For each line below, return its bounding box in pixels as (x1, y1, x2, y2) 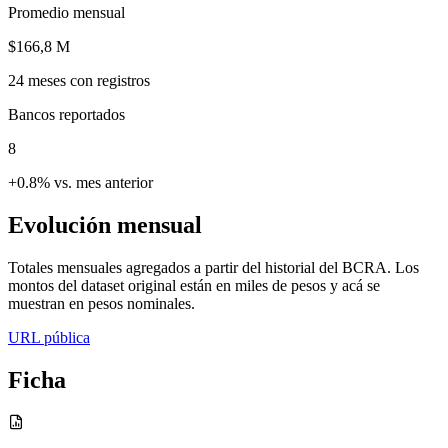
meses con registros (24, 71, 150, 89)
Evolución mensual (8, 211, 202, 238)
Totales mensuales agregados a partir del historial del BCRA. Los (8, 258, 419, 276)
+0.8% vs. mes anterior (8, 173, 153, 191)
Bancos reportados (8, 105, 125, 123)
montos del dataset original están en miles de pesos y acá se (8, 276, 380, 294)
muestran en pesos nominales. (8, 294, 195, 312)
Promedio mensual (8, 3, 125, 21)
